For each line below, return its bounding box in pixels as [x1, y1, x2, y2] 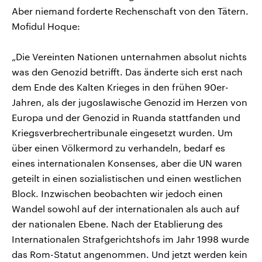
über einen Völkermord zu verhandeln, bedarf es [12, 142, 225, 153]
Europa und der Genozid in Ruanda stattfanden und [12, 111, 240, 123]
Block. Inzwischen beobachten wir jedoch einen [12, 187, 223, 199]
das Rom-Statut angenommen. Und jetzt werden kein [12, 248, 247, 260]
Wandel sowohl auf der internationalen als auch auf [12, 202, 240, 214]
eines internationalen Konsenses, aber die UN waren [12, 157, 242, 168]
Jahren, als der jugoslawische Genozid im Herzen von [12, 96, 247, 108]
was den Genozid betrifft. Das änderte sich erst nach [12, 65, 243, 77]
